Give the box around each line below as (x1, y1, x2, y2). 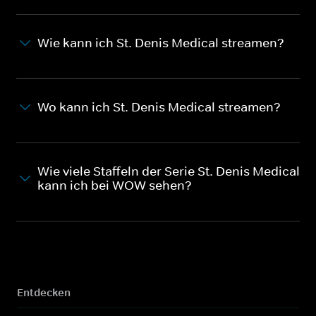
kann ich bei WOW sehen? (37, 177, 192, 193)
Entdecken (17, 285, 71, 299)
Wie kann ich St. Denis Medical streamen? (37, 35, 284, 51)
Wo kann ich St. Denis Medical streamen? (37, 99, 281, 115)
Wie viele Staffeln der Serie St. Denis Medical (37, 163, 300, 179)
